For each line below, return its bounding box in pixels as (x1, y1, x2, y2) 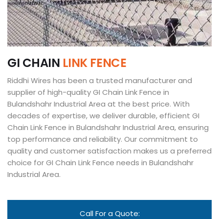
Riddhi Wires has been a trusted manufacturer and (7, 75, 192, 86)
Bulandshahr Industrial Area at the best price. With (7, 99, 190, 109)
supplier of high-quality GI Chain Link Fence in (7, 87, 169, 97)
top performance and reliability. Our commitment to (7, 134, 198, 144)
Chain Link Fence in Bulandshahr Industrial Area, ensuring (7, 122, 209, 132)
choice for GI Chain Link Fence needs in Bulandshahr (7, 157, 194, 168)
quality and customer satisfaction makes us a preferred (7, 146, 212, 156)
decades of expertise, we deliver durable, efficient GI (7, 110, 199, 121)
